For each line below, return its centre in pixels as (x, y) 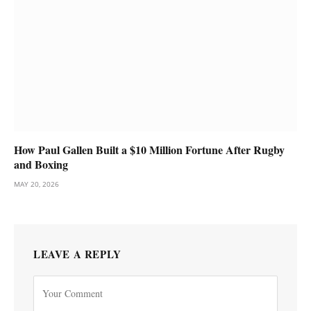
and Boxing (41, 165)
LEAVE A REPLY (77, 254)
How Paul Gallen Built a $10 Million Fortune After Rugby (149, 150)
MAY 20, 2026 (36, 184)
